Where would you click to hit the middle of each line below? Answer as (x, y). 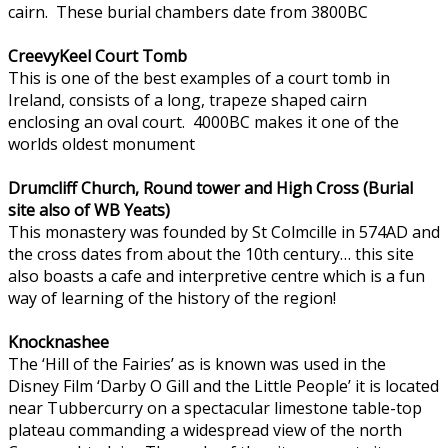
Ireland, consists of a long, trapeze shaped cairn (187, 99)
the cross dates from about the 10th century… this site (211, 253)
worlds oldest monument (101, 143)
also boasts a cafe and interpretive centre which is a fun (216, 275)
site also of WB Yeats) (89, 209)
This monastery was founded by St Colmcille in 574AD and (224, 231)
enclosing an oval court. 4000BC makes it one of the (203, 121)
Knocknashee (58, 341)
